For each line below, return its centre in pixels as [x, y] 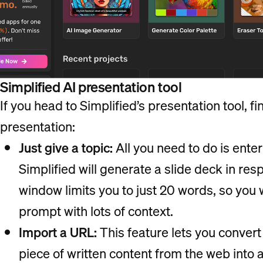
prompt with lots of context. [97, 211]
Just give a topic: [66, 147]
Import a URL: [58, 232]
